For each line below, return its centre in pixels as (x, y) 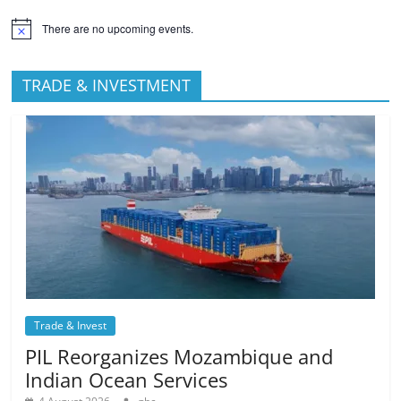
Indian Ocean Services (127, 379)
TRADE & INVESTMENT (107, 85)
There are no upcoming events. (118, 28)
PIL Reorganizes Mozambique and (179, 356)
